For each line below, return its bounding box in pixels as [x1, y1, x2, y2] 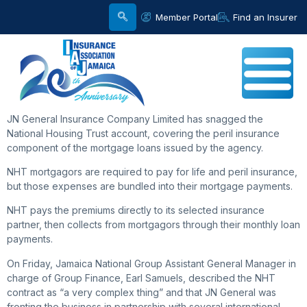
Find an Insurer [233, 11, 297, 23]
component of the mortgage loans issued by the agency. [7, 141, 263, 153]
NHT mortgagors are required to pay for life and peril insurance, [7, 166, 297, 177]
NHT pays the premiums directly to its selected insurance [7, 204, 265, 217]
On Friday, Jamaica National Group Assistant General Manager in [7, 257, 296, 269]
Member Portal [155, 11, 218, 23]
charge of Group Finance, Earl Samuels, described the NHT [7, 271, 275, 284]
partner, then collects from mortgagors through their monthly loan [7, 219, 300, 231]
